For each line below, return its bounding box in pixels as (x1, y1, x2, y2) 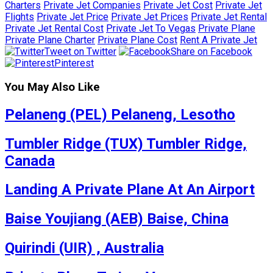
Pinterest (54, 57, 94, 69)
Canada (5, 152, 55, 169)
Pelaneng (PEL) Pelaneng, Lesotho (5, 105, 235, 123)
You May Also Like (5, 80, 100, 94)
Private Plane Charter (5, 34, 95, 46)
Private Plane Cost (97, 34, 177, 46)
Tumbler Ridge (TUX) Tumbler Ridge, (5, 135, 247, 152)
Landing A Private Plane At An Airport (5, 181, 255, 199)
